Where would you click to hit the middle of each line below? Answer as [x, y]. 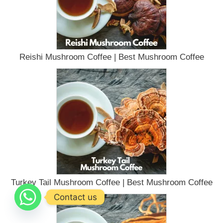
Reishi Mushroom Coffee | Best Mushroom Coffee [111, 57]
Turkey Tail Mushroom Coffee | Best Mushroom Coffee [111, 182]
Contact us [75, 197]
